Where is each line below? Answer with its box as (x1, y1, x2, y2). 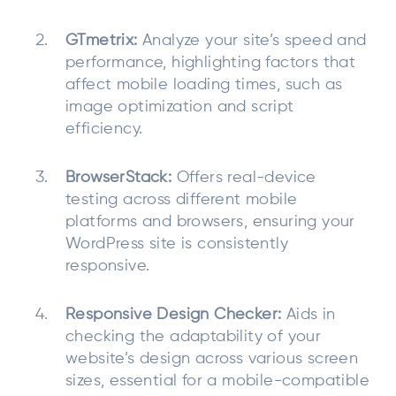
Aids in (286, 307, 336, 324)
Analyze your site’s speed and (142, 33, 367, 49)
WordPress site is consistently (65, 236, 288, 253)
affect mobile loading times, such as (65, 77, 343, 94)
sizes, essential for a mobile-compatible (65, 373, 369, 390)
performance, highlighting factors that (65, 55, 356, 72)
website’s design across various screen (65, 351, 359, 368)
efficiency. (65, 121, 143, 138)
